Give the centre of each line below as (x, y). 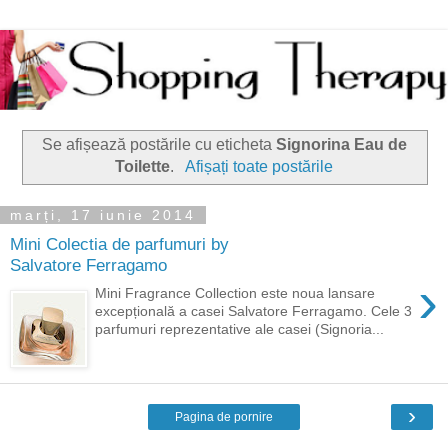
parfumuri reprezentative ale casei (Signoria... (240, 329)
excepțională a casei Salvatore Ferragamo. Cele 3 (254, 311)
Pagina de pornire (224, 417)
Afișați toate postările (258, 167)
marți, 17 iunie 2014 (103, 215)
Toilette (143, 167)
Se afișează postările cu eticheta (158, 145)
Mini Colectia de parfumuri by (119, 243)
